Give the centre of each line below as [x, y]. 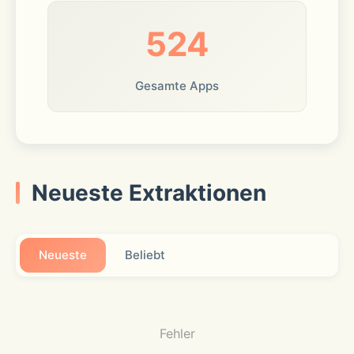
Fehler [177, 333]
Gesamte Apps [177, 86]
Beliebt [145, 255]
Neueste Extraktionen [149, 193]
